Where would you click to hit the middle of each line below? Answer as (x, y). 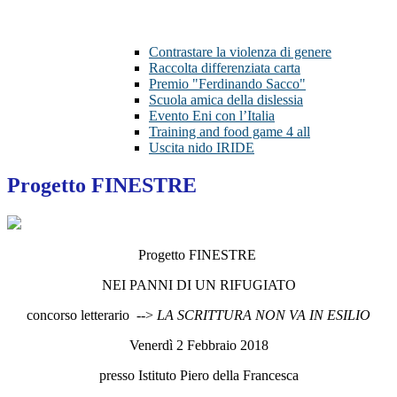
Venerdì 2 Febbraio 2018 (198, 346)
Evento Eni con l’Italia (212, 116)
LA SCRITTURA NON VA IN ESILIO (264, 315)
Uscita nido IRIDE (202, 148)
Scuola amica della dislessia (226, 100)
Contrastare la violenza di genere (240, 52)
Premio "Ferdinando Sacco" (227, 84)
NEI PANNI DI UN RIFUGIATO (198, 285)
